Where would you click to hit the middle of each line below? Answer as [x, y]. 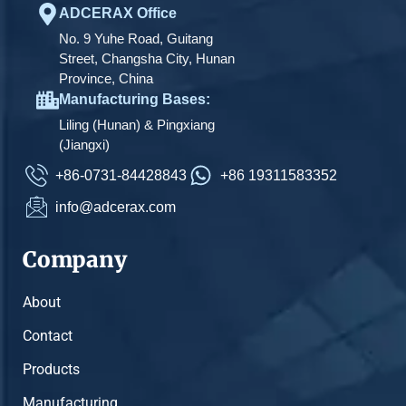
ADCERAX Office [118, 13]
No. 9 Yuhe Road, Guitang [136, 39]
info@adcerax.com [116, 207]
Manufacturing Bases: [135, 99]
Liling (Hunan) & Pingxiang [137, 125]
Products [51, 369]
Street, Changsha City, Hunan [147, 58]
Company [75, 260]
